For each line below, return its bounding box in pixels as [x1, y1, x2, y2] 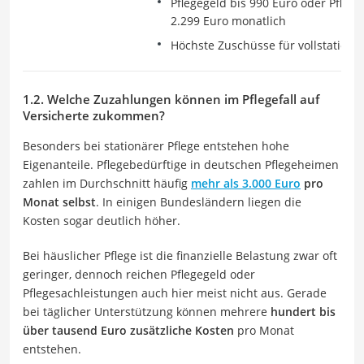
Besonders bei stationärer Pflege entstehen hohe [23, 137, 289, 154]
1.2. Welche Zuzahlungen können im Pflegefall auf [23, 90, 319, 107]
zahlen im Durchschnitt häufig [23, 175, 191, 191]
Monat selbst [23, 193, 96, 210]
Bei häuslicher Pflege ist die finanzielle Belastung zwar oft [23, 247, 337, 263]
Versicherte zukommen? [23, 106, 165, 123]
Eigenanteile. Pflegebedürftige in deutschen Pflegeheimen [23, 156, 339, 172]
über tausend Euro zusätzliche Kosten [23, 322, 234, 338]
